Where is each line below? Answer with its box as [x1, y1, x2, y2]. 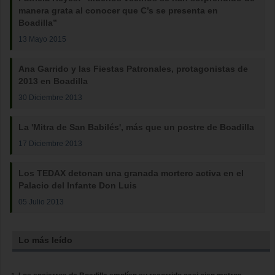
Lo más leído [18, 235, 73, 245]
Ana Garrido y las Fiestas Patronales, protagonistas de [18, 64, 248, 74]
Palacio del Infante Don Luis [18, 180, 137, 190]
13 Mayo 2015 [18, 35, 66, 43]
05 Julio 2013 [18, 198, 64, 206]
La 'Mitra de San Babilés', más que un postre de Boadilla [18, 122, 254, 132]
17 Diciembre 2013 [18, 139, 82, 147]
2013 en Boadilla [18, 76, 88, 86]
